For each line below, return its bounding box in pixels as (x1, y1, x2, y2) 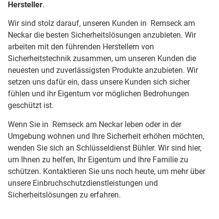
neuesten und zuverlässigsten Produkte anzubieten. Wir (8, 66, 198, 75)
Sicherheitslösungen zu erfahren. (8, 190, 121, 199)
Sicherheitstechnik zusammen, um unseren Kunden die (8, 54, 196, 64)
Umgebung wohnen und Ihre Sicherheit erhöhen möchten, (8, 131, 204, 141)
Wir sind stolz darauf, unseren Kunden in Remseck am (8, 19, 195, 28)
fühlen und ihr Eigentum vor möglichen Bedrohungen (8, 89, 189, 99)
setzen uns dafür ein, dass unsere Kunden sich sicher (8, 77, 190, 87)
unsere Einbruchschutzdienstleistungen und (8, 178, 158, 188)
